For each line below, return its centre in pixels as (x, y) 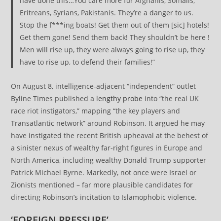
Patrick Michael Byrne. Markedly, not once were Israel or (104, 173)
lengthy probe (120, 99)
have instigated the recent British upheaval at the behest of (110, 136)
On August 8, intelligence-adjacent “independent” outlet (104, 86)
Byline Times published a (54, 99)
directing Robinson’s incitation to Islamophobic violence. (104, 197)
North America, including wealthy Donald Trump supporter (109, 160)
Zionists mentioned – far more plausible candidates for (102, 185)
